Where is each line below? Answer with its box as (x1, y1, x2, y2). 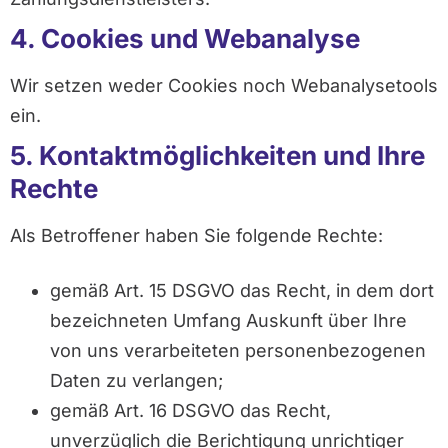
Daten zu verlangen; (50, 370, 223, 392)
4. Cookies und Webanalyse (10, 22, 360, 54)
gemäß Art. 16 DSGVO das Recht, (50, 400, 331, 422)
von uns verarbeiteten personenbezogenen (50, 340, 426, 362)
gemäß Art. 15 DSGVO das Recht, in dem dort (50, 280, 434, 302)
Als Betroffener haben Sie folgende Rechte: (10, 224, 383, 246)
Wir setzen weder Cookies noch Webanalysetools (10, 74, 438, 96)
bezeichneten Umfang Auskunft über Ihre (50, 310, 407, 332)
